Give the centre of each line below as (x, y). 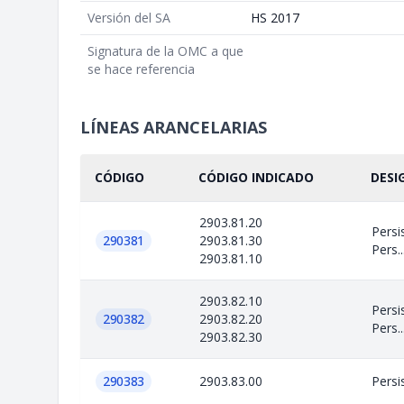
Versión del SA (129, 17)
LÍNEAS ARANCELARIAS (174, 127)
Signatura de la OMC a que (165, 50)
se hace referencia (141, 69)
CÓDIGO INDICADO (256, 177)
